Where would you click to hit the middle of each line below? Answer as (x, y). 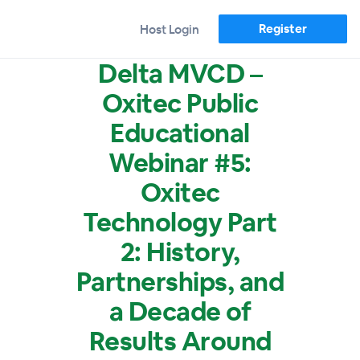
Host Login (170, 29)
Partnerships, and (180, 282)
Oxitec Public (180, 103)
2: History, (180, 252)
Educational (180, 133)
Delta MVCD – (180, 74)
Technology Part (180, 222)
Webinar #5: (180, 163)
